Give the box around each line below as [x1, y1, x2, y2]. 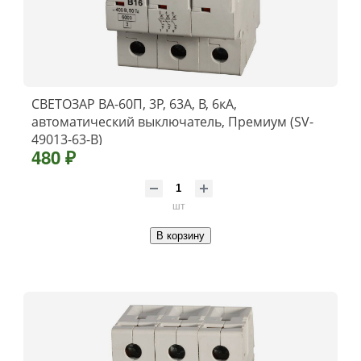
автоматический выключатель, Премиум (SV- [31, 112, 313, 131]
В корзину [156, 229, 205, 242]
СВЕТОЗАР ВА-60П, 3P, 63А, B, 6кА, [31, 94, 237, 113]
